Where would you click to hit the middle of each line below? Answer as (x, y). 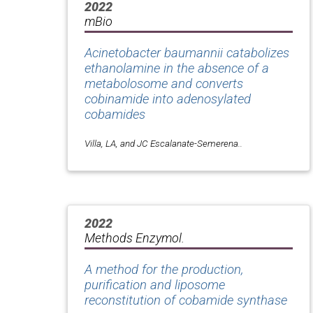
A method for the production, (164, 269)
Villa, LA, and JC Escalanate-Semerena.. (163, 143)
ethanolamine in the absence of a (177, 68)
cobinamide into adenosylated (168, 99)
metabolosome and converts (164, 83)
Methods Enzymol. (134, 238)
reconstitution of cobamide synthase (186, 300)
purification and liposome (155, 285)
